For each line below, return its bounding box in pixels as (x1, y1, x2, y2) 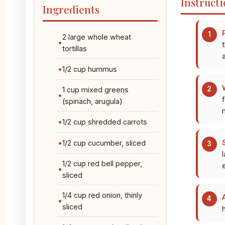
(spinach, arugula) (62, 96, 123, 105)
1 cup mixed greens (62, 85, 129, 94)
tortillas (62, 44, 87, 53)
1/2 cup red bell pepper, (62, 159, 142, 168)
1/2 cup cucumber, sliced (62, 138, 146, 147)
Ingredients (43, 2, 99, 16)
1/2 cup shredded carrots (62, 117, 147, 126)
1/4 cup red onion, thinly (62, 190, 142, 199)
